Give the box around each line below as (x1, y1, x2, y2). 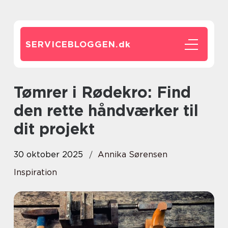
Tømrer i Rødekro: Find (14, 83, 22, 101)
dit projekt (14, 120, 95, 138)
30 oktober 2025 (14, 150, 83, 159)
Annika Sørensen (98, 150, 167, 159)
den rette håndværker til (14, 101, 198, 120)
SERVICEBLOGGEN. (25, 39, 119, 49)
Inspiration (14, 167, 57, 177)
